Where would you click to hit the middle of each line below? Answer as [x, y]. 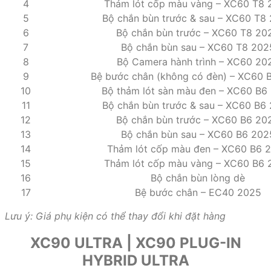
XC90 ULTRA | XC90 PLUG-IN [135, 243]
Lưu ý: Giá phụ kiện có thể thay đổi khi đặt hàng [115, 216]
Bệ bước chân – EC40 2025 [198, 192]
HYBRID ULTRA [135, 260]
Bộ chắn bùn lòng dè [198, 178]
